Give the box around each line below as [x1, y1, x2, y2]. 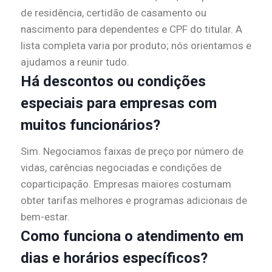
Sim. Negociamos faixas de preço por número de [21, 145, 243, 158]
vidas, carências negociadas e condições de [21, 161, 222, 174]
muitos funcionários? [21, 117, 160, 134]
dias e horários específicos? [21, 250, 208, 267]
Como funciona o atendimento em [21, 228, 243, 245]
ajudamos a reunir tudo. [21, 56, 129, 69]
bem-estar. [21, 211, 70, 223]
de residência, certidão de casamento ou [21, 7, 206, 19]
